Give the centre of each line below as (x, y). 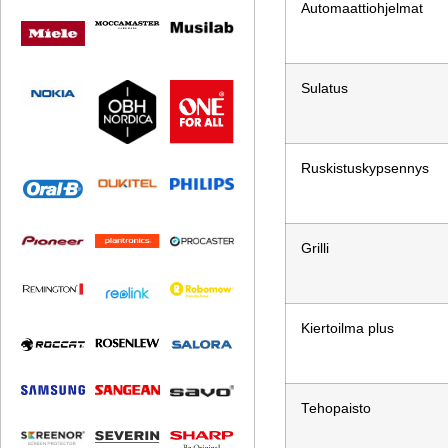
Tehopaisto (336, 409)
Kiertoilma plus (348, 329)
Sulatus (325, 89)
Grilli (315, 249)
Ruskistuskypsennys (365, 169)
